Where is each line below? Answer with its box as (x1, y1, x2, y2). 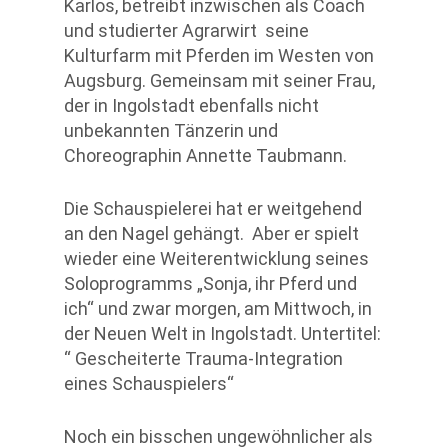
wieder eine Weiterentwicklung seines (64, 248, 369, 270)
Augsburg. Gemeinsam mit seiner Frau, (64, 70, 375, 92)
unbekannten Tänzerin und (64, 120, 278, 142)
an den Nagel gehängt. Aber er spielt (64, 223, 359, 245)
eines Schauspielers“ (64, 373, 234, 395)
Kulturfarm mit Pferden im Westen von (64, 45, 374, 67)
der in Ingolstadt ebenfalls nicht (64, 95, 319, 117)
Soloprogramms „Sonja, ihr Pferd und (64, 273, 357, 295)
